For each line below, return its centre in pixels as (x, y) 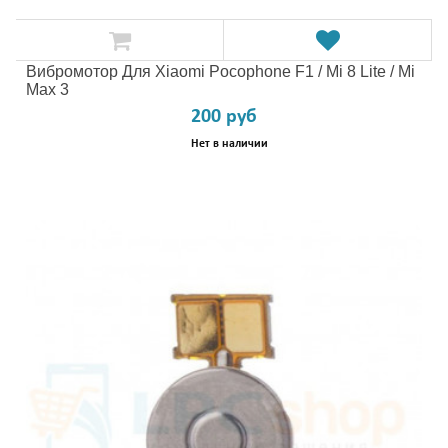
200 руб (224, 117)
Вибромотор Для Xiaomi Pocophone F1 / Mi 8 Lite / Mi (220, 71)
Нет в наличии (229, 144)
